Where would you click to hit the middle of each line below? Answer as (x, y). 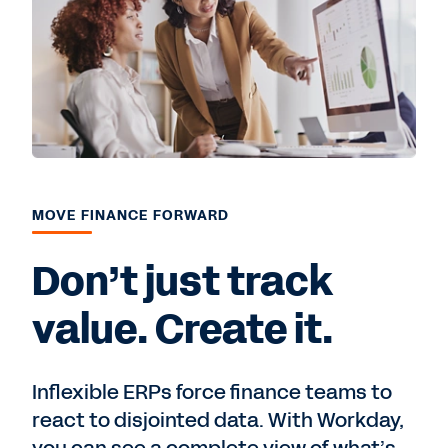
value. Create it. (182, 330)
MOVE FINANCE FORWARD (131, 216)
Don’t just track (182, 282)
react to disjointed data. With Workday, (218, 420)
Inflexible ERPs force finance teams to (212, 392)
